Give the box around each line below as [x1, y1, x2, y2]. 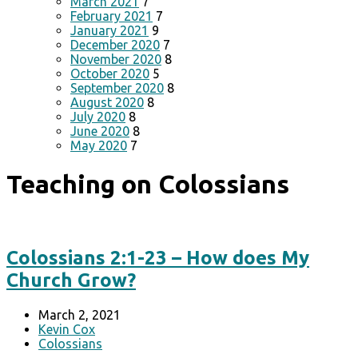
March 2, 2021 [38, 307, 121, 322]
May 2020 [70, 138, 127, 153]
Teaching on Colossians [6, 169, 289, 199]
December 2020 [70, 38, 160, 52]
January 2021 [70, 23, 149, 38]
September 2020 [70, 81, 164, 95]
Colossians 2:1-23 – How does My [6, 246, 309, 268]
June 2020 [70, 124, 129, 138]
